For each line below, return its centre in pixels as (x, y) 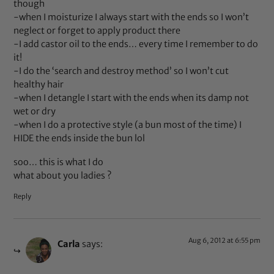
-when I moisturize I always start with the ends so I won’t (131, 17)
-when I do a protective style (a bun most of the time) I (128, 125)
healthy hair (39, 85)
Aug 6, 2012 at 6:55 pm (224, 240)
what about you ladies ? (63, 176)
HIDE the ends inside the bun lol (80, 139)
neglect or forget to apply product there (97, 31)
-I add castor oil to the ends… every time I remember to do (136, 44)
